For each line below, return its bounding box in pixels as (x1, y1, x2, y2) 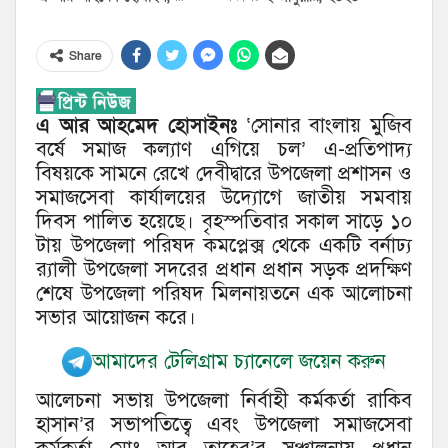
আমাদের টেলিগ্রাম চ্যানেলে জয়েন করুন (92, 348, 386, 374)
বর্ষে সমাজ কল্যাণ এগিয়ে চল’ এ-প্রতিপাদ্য (36, 137, 412, 163)
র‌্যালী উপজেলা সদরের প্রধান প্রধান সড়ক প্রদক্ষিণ (36, 257, 412, 283)
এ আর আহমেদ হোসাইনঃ (36, 113, 237, 140)
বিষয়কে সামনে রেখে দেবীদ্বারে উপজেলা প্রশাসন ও (36, 161, 412, 187)
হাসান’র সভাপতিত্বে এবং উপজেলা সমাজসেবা (36, 412, 412, 438)
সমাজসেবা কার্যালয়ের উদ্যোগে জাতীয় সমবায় (36, 185, 412, 211)
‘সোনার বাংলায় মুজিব (237, 113, 412, 139)
